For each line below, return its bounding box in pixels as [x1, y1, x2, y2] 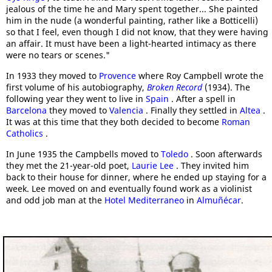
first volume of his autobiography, [6, 81, 147, 93]
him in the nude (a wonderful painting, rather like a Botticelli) [6, 15, 258, 26]
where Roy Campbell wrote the [138, 70, 263, 81]
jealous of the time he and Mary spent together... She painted [6, 3, 258, 15]
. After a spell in [171, 93, 236, 104]
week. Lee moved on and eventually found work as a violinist [6, 183, 252, 194]
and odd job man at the [6, 194, 104, 206]
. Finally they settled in [146, 104, 240, 116]
